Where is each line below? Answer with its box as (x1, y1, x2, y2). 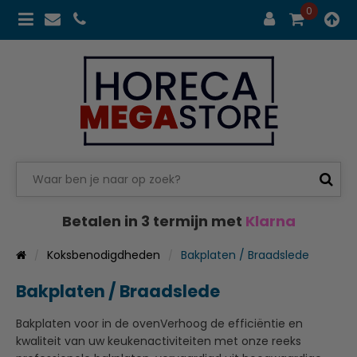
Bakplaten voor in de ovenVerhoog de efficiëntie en (16, 315, 303, 331)
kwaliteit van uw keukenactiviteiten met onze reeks (16, 332, 301, 349)
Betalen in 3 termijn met (61, 210, 245, 231)
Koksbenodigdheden (47, 246, 160, 263)
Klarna (245, 210, 296, 231)
